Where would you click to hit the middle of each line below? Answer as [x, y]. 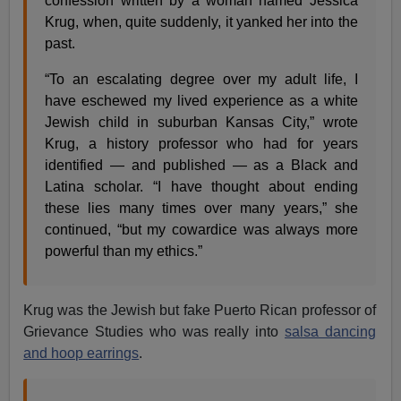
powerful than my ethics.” [124, 251]
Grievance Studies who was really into [154, 331]
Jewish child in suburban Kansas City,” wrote [201, 122]
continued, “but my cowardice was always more [201, 229]
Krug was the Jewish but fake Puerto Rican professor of [200, 310]
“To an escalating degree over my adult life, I [201, 79]
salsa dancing [330, 331]
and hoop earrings [81, 353]
